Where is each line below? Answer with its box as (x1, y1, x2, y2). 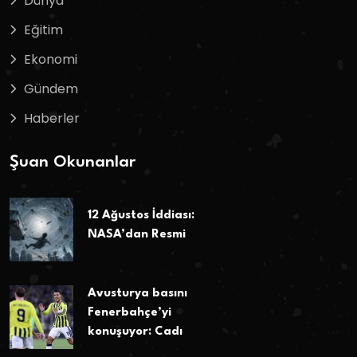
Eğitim (24, 21, 63, 40)
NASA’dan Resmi (88, 229, 186, 241)
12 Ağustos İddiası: (88, 210, 194, 222)
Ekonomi (24, 50, 77, 69)
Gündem (24, 80, 78, 99)
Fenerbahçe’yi (88, 306, 171, 319)
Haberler (24, 109, 80, 128)
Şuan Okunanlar (10, 154, 135, 171)
